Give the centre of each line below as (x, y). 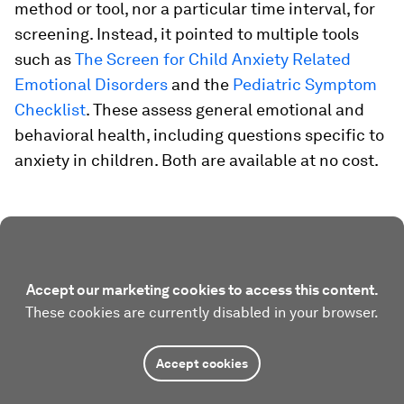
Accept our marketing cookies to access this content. (202, 290)
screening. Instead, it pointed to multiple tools (187, 34)
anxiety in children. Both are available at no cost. (197, 160)
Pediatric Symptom (305, 84)
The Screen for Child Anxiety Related (213, 59)
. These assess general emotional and (225, 110)
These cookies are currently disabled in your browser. (202, 312)
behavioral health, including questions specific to (199, 135)
